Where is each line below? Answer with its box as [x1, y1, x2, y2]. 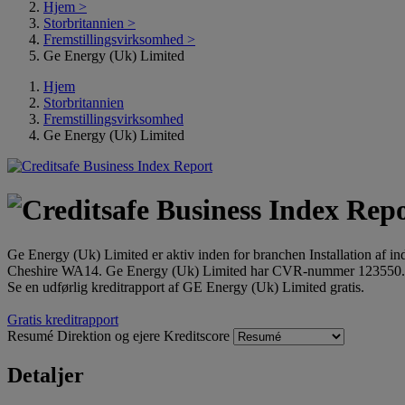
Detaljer [7, 363, 84, 387]
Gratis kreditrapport [7, 311, 118, 327]
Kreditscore [164, 327, 233, 344]
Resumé [7, 327, 57, 344]
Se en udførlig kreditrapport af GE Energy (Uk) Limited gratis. [7, 278, 364, 295]
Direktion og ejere [57, 327, 164, 344]
